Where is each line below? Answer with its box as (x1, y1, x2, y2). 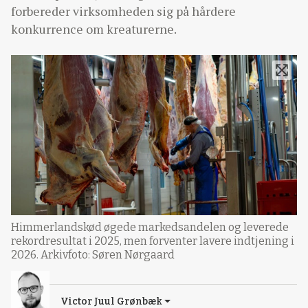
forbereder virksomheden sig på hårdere (11, 3, 236, 19)
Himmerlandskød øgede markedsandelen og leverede (11, 221, 289, 234)
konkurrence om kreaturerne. (11, 21, 177, 37)
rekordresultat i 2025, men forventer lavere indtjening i (11, 234, 294, 248)
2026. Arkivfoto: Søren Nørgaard (11, 248, 175, 262)
